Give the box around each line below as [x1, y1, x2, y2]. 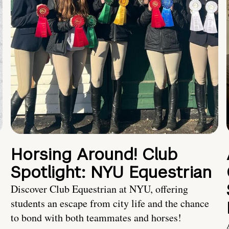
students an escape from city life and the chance [11, 196, 209, 211]
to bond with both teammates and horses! [11, 211, 181, 225]
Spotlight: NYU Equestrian [11, 162, 212, 183]
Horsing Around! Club [11, 144, 177, 165]
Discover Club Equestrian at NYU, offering [11, 182, 188, 196]
